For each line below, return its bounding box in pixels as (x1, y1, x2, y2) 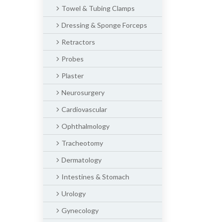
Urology (61, 189, 86, 198)
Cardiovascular (61, 105, 107, 113)
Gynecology (61, 206, 99, 215)
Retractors (61, 38, 95, 46)
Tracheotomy (61, 139, 103, 147)
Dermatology (61, 156, 102, 164)
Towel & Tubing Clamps (61, 4, 135, 12)
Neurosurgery (61, 88, 105, 97)
